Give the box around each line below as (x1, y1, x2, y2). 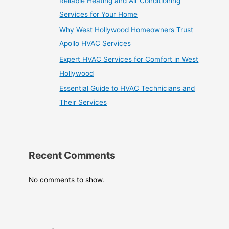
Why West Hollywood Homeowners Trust (59, 26, 194, 34)
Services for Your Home (59, 10, 138, 18)
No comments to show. (29, 175, 105, 184)
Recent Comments (29, 149, 116, 162)
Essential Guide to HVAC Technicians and (59, 84, 195, 93)
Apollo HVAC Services (59, 39, 131, 48)
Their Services (59, 98, 107, 107)
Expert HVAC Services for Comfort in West (59, 55, 199, 63)
